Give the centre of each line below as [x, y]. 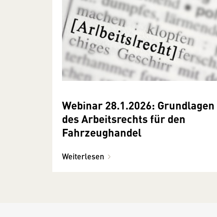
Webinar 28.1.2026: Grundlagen [138, 105]
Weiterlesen [83, 156]
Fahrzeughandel [102, 132]
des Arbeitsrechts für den [124, 119]
